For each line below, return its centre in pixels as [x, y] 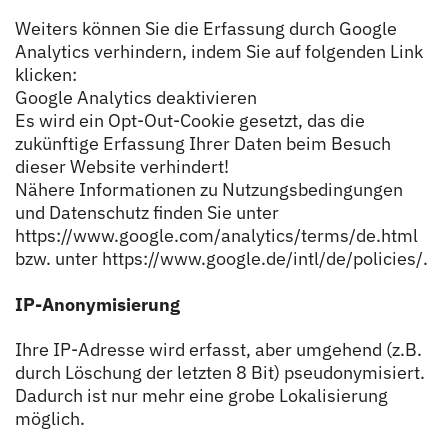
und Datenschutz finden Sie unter [147, 212]
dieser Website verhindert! [122, 166]
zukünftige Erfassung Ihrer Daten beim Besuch [203, 143]
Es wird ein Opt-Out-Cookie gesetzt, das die [190, 120]
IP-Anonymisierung [97, 304]
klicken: [46, 74]
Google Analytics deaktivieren [136, 97]
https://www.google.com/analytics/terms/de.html [216, 235]
